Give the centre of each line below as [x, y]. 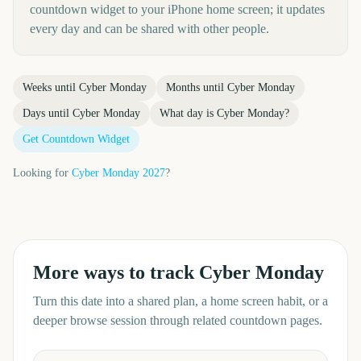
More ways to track [116, 272]
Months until [197, 87]
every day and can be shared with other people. [149, 29]
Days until [48, 113]
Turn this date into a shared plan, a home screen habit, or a [180, 301]
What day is [188, 113]
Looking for [41, 173]
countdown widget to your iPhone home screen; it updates [177, 9]
